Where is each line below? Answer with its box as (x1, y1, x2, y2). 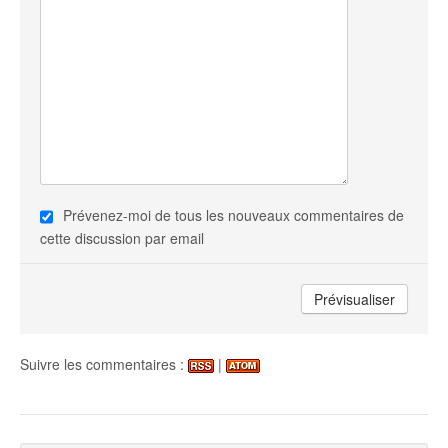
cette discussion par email (40, 228, 204, 249)
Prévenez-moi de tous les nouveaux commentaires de (63, 204, 404, 225)
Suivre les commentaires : (20, 354, 188, 375)
